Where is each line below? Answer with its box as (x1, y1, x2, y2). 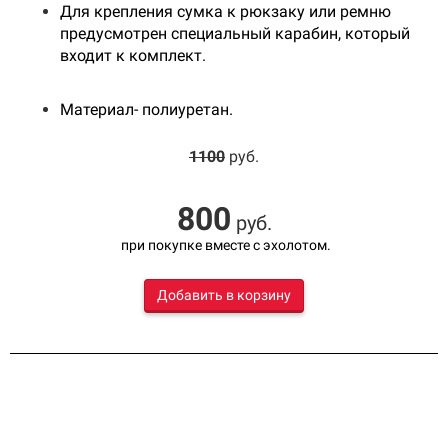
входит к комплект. (60, 45, 210, 65)
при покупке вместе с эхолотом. (117, 236, 331, 253)
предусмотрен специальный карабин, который (60, 23, 410, 43)
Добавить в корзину (157, 286, 291, 303)
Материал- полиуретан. (60, 99, 233, 119)
